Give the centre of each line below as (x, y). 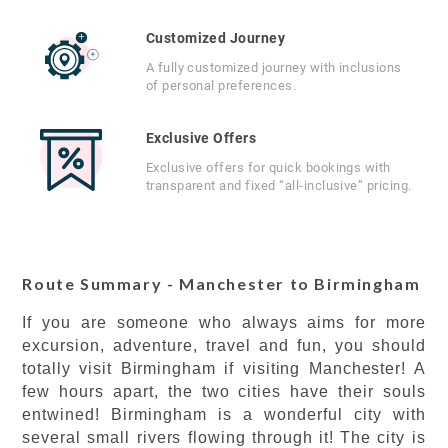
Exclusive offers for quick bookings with (268, 167)
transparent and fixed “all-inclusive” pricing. (278, 185)
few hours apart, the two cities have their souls (224, 391)
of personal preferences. (221, 85)
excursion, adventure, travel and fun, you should (224, 345)
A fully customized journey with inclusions (273, 67)
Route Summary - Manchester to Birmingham (221, 283)
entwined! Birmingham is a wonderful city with (224, 414)
